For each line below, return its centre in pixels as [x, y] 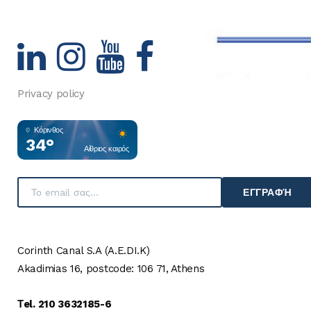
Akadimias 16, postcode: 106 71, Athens [111, 269]
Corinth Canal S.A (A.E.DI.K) [84, 251]
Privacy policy [51, 93]
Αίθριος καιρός [106, 149]
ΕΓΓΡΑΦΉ [268, 192]
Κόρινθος [49, 130]
